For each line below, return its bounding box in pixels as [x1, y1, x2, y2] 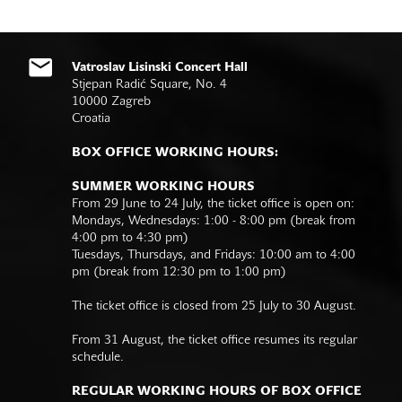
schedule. [72, 351, 124, 363]
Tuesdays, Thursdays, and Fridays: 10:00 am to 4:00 [72, 249, 355, 261]
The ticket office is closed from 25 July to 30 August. [72, 300, 356, 312]
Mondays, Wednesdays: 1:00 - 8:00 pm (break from [72, 214, 355, 227]
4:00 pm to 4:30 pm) [72, 232, 192, 244]
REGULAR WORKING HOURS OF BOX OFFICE [72, 385, 362, 398]
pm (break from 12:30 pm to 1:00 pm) [72, 266, 286, 278]
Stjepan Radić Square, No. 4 [72, 78, 227, 91]
